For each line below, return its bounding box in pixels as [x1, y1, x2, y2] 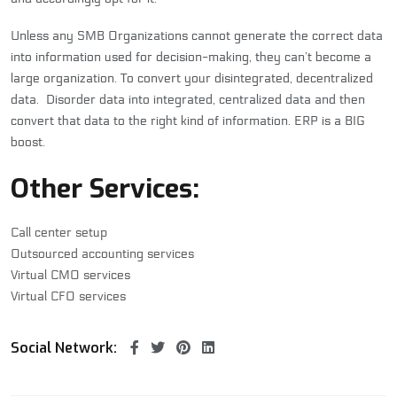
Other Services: [11, 170, 199, 206]
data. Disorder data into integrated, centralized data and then [11, 91, 365, 107]
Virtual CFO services [11, 288, 126, 304]
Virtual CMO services [11, 267, 130, 283]
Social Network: [11, 338, 117, 357]
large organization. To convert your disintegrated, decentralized [11, 70, 373, 86]
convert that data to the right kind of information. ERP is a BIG [11, 113, 365, 128]
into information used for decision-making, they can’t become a [11, 49, 371, 65]
